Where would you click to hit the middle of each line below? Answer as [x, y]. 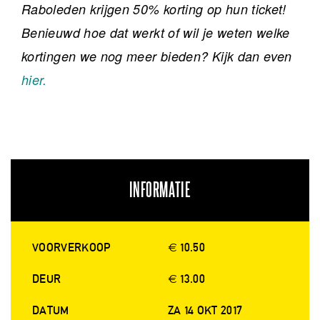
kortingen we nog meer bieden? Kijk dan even [157, 56]
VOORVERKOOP [71, 248]
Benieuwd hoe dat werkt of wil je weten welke [156, 33]
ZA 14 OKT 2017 [205, 311]
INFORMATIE [160, 191]
